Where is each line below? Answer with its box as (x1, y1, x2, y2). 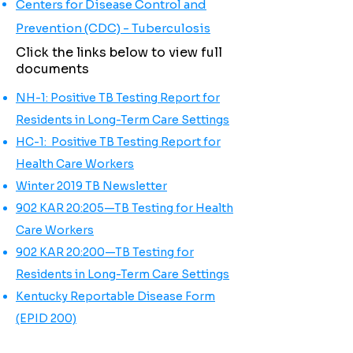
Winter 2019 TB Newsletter (16, 179, 167, 193)
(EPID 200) (16, 311, 76, 325)
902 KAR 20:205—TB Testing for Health (16, 201, 233, 215)
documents (16, 61, 89, 77)
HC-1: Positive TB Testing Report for (16, 135, 221, 149)
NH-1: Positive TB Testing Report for (16, 91, 220, 105)
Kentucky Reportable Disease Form (16, 289, 215, 303)
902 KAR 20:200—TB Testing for (16, 245, 194, 259)
